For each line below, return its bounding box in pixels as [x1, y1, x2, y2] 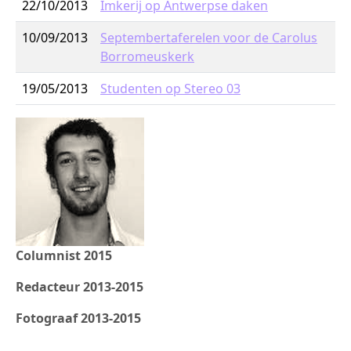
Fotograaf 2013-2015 [16, 309, 141, 327]
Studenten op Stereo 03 [100, 80, 241, 97]
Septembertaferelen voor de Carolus [100, 29, 317, 46]
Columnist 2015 [16, 247, 112, 264]
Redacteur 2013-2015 [16, 278, 143, 295]
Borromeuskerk [100, 48, 194, 65]
